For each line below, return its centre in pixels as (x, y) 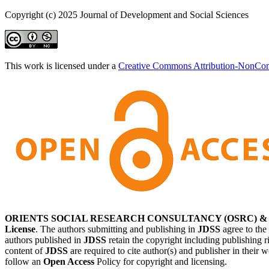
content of (25, 251)
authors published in (44, 240)
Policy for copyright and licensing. (161, 262)
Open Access (69, 262)
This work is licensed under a (62, 66)
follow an (24, 262)
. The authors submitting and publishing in (116, 229)
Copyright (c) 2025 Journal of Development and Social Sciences (127, 15)
